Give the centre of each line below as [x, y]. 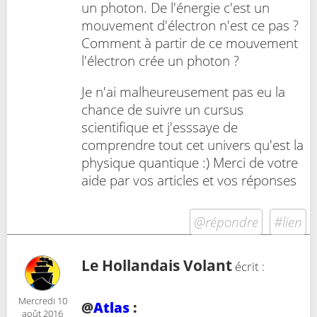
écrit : [248, 266]
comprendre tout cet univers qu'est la [192, 144]
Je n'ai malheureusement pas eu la [183, 91]
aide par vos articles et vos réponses [189, 180]
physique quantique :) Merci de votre [190, 162]
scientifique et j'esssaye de [160, 127]
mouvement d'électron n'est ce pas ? [190, 25]
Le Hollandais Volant [157, 265]
